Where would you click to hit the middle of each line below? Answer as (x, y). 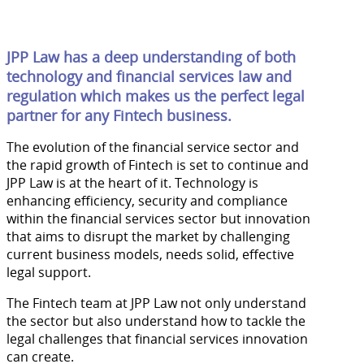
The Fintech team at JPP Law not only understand (156, 303)
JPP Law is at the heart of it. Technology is (132, 182)
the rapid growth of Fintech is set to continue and (158, 165)
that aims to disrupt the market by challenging (148, 236)
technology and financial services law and (149, 76)
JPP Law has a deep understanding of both (151, 56)
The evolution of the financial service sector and (153, 147)
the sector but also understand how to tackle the (156, 321)
